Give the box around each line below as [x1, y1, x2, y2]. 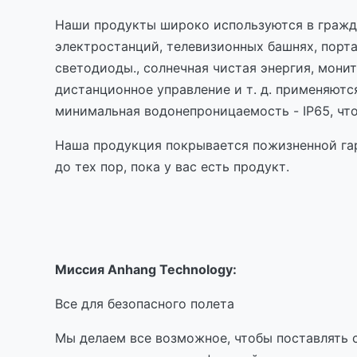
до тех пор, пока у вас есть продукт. [55, 158, 289, 175]
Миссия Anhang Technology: [55, 261, 237, 277]
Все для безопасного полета [55, 295, 234, 312]
